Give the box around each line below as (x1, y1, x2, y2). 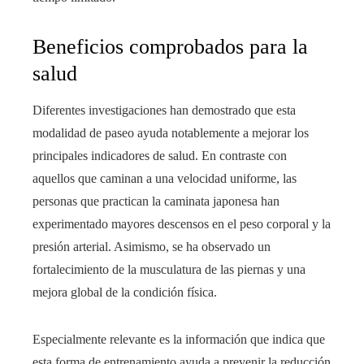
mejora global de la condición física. (32, 285, 217, 299)
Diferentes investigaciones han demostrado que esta (32, 103, 296, 117)
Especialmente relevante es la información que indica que (32, 332, 325, 346)
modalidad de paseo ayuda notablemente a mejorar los (32, 126, 309, 140)
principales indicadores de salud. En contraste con (32, 149, 287, 162)
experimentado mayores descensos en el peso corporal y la (32, 217, 331, 231)
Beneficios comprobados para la (32, 35, 308, 58)
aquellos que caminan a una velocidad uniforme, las (32, 171, 297, 185)
